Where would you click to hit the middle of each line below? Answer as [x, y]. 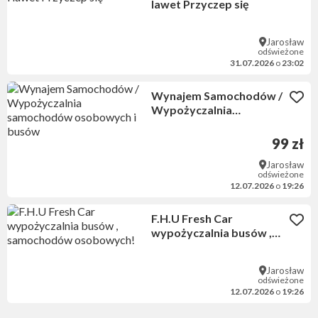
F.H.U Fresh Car [192, 219]
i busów [171, 138]
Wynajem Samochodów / [216, 96]
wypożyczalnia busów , [211, 233]
